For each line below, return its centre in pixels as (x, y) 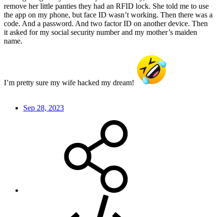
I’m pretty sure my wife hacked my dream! (70, 83)
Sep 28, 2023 (44, 108)
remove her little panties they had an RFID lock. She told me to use (106, 6)
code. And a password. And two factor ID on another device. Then (106, 24)
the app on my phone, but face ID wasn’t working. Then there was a (108, 15)
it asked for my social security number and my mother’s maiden (101, 32)
